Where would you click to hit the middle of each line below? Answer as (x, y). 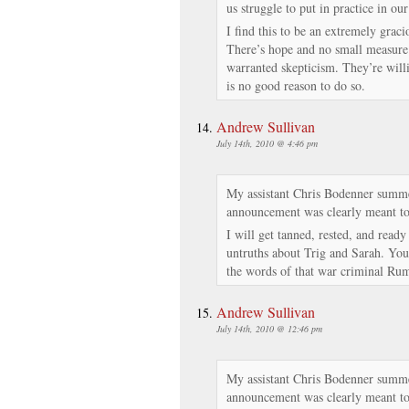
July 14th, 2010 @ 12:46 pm (269, 328)
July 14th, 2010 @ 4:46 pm (267, 143)
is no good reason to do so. (296, 85)
